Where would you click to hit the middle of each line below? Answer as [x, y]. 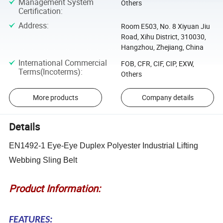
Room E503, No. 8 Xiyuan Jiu [165, 26]
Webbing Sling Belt [43, 160]
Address [32, 26]
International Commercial [62, 62]
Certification [39, 11]
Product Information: [55, 189]
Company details [167, 98]
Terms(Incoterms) [49, 71]
